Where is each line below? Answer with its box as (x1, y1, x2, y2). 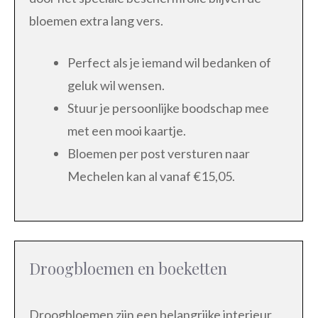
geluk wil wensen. (67, 77, 165, 94)
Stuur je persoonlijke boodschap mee (67, 100, 269, 116)
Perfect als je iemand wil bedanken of (67, 55, 271, 71)
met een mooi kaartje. (67, 123, 186, 139)
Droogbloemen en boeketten (29, 258, 227, 280)
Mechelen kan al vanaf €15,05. (67, 168, 235, 185)
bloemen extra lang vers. (29, 13, 163, 29)
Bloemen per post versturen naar (67, 146, 250, 162)
